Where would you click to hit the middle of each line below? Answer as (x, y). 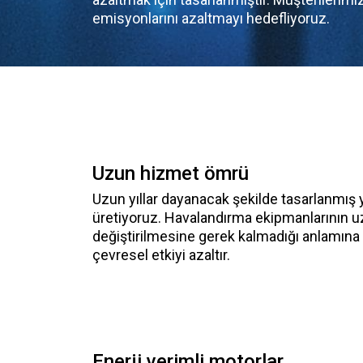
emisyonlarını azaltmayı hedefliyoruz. (211, 18)
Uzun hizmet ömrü (171, 173)
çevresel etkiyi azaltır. (161, 255)
